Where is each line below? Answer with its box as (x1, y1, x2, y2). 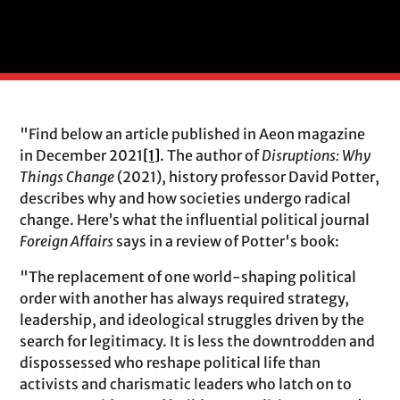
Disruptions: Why (262, 146, 371, 164)
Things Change (20, 168, 115, 186)
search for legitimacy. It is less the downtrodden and (20, 332, 376, 350)
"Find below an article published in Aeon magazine (20, 125, 366, 143)
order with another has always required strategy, (20, 289, 350, 307)
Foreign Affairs (20, 232, 114, 250)
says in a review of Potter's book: (113, 232, 340, 250)
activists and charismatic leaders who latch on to (20, 375, 353, 393)
